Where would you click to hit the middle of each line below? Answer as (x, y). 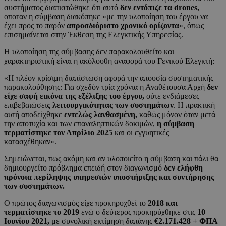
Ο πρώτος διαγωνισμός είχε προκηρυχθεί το (76, 203)
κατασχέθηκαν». (30, 142)
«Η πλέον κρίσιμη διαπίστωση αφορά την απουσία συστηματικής (109, 78)
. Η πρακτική (194, 105)
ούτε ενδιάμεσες (173, 96)
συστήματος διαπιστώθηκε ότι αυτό (62, 8)
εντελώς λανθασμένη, (101, 115)
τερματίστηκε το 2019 (43, 212)
